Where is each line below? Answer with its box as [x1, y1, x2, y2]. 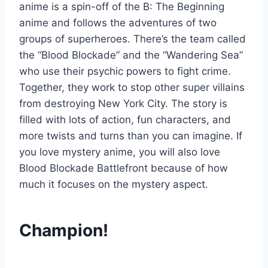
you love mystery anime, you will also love [19, 146, 220, 159]
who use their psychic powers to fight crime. [19, 65, 231, 78]
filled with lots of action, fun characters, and [19, 114, 231, 126]
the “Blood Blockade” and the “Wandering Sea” [19, 49, 243, 62]
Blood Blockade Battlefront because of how [19, 162, 228, 175]
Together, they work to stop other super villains [19, 81, 245, 94]
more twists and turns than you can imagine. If [19, 130, 242, 142]
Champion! [19, 220, 108, 241]
